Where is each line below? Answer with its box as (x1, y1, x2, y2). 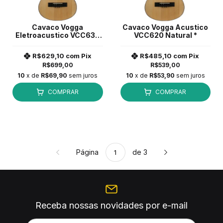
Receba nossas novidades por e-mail (35, 200, 188, 211)
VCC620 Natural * (133, 30, 197, 39)
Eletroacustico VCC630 (15, 30, 100, 39)
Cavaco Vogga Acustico (122, 22, 209, 31)
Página (76, 147, 101, 156)
